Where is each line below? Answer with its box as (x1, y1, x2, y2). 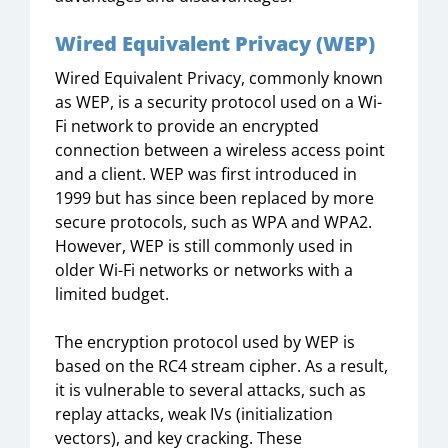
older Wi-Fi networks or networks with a (55, 259, 353, 281)
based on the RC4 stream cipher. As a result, (55, 355, 388, 377)
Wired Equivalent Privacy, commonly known (55, 67, 383, 89)
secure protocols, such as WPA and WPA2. (55, 211, 372, 233)
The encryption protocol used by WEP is (55, 331, 355, 353)
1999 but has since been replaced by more (55, 187, 374, 209)
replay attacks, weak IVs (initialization (55, 403, 333, 425)
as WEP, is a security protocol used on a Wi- (55, 91, 382, 113)
